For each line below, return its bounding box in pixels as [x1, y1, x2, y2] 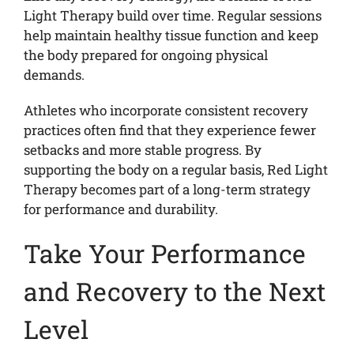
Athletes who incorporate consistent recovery [23, 101, 308, 120]
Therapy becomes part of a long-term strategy [23, 180, 311, 199]
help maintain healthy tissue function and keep [23, 26, 318, 45]
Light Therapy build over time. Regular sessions [23, 6, 322, 25]
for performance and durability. [23, 200, 218, 219]
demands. [23, 66, 85, 85]
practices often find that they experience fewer [23, 121, 316, 140]
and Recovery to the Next [23, 274, 326, 309]
